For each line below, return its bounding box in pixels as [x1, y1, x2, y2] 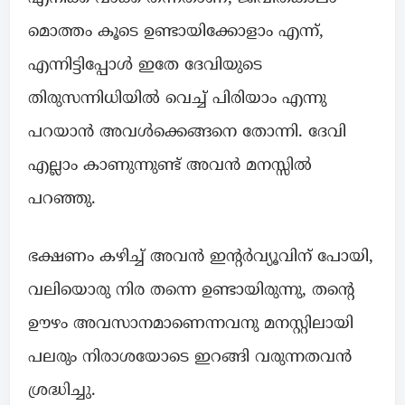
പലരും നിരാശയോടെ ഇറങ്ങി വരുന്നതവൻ [28, 347, 352, 369]
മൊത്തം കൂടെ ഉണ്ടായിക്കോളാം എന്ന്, [28, 22, 324, 43]
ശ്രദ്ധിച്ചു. [28, 381, 96, 402]
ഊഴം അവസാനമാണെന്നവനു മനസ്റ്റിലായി [28, 314, 353, 335]
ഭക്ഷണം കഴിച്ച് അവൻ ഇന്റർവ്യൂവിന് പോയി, [28, 247, 373, 268]
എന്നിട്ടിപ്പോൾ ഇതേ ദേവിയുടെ [28, 55, 262, 77]
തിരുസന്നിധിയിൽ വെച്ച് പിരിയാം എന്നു [28, 89, 326, 110]
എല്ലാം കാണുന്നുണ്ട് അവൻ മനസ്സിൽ [28, 155, 312, 177]
